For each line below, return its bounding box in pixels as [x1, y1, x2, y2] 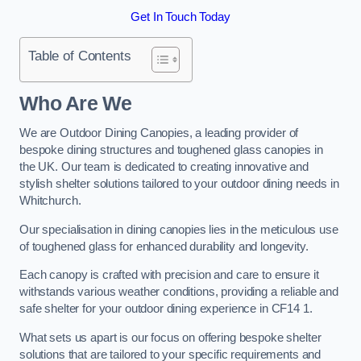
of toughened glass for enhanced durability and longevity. [19, 239, 309, 253]
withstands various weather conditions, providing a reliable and [19, 285, 338, 299]
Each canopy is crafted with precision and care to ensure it [19, 268, 319, 282]
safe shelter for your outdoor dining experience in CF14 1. [19, 302, 313, 316]
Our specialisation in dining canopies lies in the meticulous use [19, 222, 338, 236]
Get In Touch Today [131, 10, 230, 23]
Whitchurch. [19, 194, 81, 208]
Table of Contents [28, 48, 131, 64]
